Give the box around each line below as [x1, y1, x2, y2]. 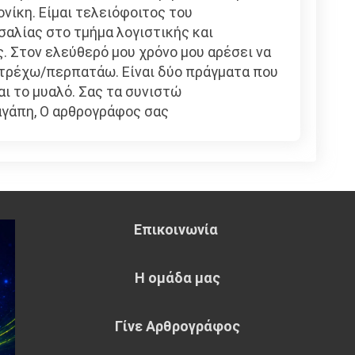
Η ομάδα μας [135, 269, 220, 286]
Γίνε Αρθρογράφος [115, 317, 240, 334]
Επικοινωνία [134, 220, 221, 238]
